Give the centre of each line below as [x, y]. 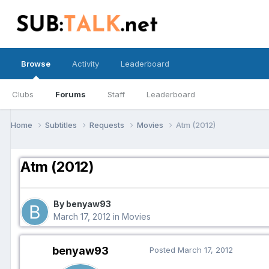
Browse [36, 64]
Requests [108, 125]
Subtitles [62, 125]
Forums [71, 94]
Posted [164, 250]
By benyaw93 [82, 204]
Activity [86, 64]
